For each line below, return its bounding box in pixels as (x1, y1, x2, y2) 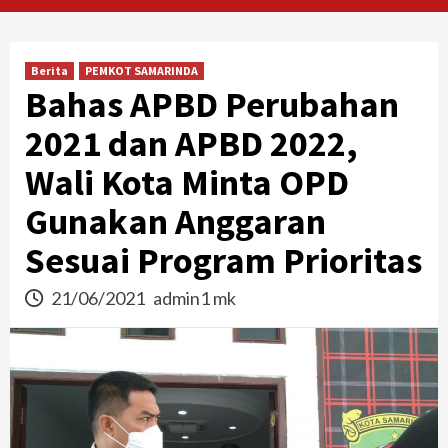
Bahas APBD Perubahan (25, 81, 399, 127)
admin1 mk (153, 286, 236, 309)
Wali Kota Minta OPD (25, 159, 349, 205)
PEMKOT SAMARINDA (85, 62, 198, 78)
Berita (31, 62, 68, 78)
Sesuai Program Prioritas (25, 237, 422, 283)
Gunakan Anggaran (25, 198, 326, 244)
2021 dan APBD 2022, (25, 120, 358, 166)
